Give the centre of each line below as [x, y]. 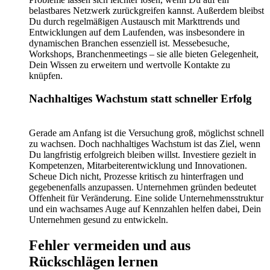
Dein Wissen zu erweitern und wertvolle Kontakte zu [130, 64]
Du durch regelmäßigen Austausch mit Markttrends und [134, 21]
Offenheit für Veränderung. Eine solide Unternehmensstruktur [146, 198]
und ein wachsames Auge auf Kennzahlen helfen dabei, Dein [145, 209]
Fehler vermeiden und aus [110, 245]
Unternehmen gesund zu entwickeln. [99, 220]
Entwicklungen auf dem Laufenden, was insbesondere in [137, 32]
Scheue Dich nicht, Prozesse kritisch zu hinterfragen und [136, 177]
